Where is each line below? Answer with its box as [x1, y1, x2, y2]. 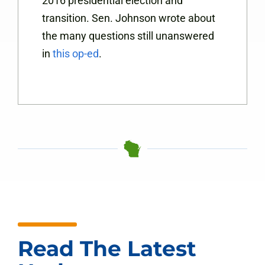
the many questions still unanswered [42, 30, 214, 43]
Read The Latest [18, 235, 196, 262]
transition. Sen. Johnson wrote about [42, 12, 215, 25]
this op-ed [53, 47, 99, 60]
